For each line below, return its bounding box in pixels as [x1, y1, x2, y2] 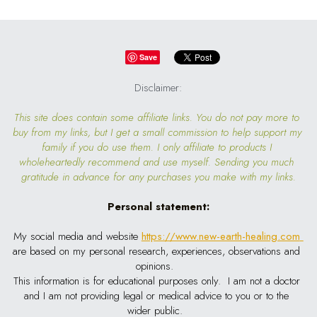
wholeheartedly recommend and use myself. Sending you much [19, 154, 294, 170]
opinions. [136, 258, 181, 274]
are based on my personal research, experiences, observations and [13, 243, 301, 259]
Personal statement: [107, 199, 209, 214]
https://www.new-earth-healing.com [141, 229, 300, 244]
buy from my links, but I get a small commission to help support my [12, 125, 301, 140]
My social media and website [13, 229, 138, 244]
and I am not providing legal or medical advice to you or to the [24, 288, 289, 304]
